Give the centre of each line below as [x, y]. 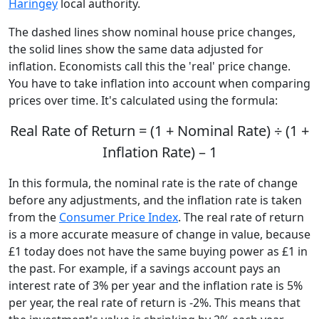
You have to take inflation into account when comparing [159, 83]
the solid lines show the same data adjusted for [136, 49]
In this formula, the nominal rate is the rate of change [153, 183]
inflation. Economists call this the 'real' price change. [150, 66]
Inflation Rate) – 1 [159, 152]
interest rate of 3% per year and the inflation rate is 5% [156, 285]
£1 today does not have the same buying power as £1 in [158, 251]
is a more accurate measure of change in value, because [159, 234]
